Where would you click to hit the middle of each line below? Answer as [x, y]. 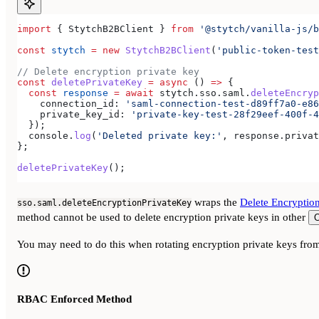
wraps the [216, 203]
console [43, 135]
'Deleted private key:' [159, 135]
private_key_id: [71, 114]
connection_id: [68, 103]
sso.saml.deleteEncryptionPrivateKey [104, 203]
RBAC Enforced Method [74, 299]
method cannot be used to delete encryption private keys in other [163, 218]
